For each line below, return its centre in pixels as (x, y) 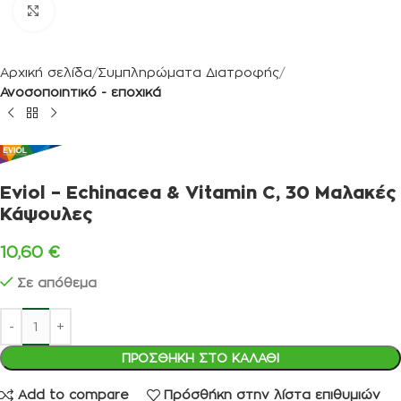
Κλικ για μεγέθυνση (110, 11)
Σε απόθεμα (57, 282)
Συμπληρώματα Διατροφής (188, 72)
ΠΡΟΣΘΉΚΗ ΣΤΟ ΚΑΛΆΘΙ (200, 357)
